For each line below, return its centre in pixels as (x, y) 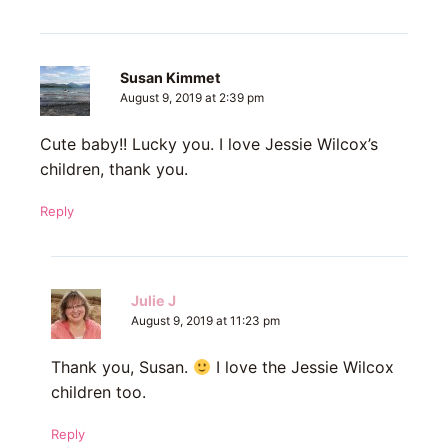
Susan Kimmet (170, 78)
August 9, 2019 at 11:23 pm (205, 321)
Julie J (153, 301)
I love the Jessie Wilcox (302, 367)
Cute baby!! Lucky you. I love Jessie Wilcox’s (209, 144)
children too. (98, 392)
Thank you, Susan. (121, 367)
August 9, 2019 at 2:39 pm (192, 98)
